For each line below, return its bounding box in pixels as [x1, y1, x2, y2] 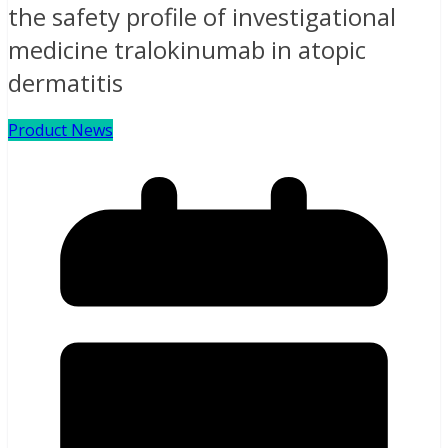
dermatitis [8, 66, 123, 100]
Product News [8, 119, 113, 142]
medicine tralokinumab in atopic [8, 33, 366, 67]
